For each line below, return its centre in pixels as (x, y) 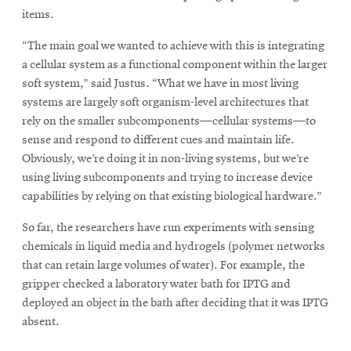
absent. (41, 322)
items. (38, 14)
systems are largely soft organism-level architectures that (165, 102)
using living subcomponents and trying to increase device (167, 177)
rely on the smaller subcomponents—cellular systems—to (169, 121)
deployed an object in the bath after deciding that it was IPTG (175, 303)
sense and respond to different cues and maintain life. (158, 140)
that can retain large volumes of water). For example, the (163, 265)
